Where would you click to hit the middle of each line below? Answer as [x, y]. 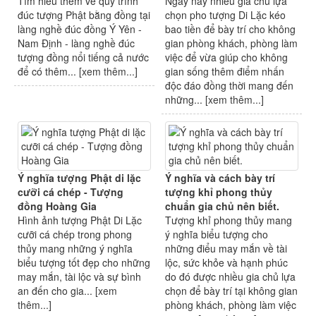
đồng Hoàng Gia [57, 206]
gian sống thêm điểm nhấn [225, 72]
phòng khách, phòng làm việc [231, 305]
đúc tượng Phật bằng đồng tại [84, 15]
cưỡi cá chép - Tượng [71, 192]
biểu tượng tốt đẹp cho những [84, 263]
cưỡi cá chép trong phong [75, 235]
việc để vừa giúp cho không [226, 57]
